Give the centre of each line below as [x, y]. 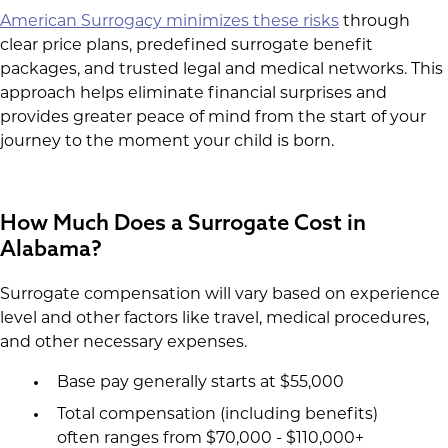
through [374, 22]
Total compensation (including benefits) [217, 415]
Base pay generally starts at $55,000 [200, 383]
